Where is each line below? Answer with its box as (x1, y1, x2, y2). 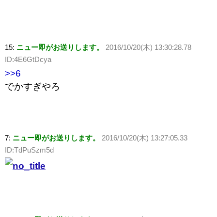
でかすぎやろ (5, 81, 60, 92)
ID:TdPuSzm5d (5, 146, 54, 155)
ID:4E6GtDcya (5, 55, 51, 64)
